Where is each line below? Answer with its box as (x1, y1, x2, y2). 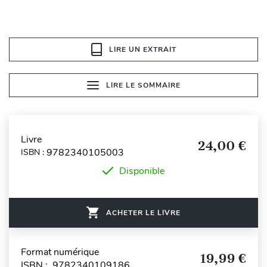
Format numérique (21, 245, 99, 259)
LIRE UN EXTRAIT (108, 44, 176, 54)
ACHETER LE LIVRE (106, 207, 181, 218)
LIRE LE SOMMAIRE (105, 80, 181, 90)
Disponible (119, 164, 164, 178)
